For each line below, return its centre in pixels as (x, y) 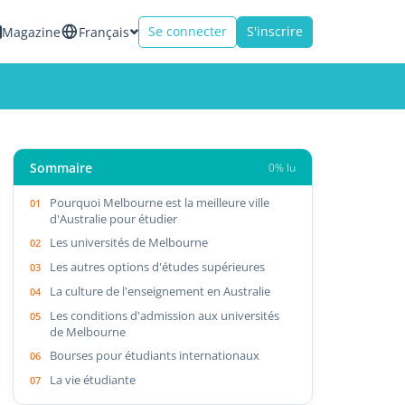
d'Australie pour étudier (114, 218)
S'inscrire (275, 31)
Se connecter (188, 31)
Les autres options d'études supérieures (158, 266)
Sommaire (61, 167)
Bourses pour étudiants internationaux (155, 355)
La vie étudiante (93, 379)
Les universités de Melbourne (129, 242)
